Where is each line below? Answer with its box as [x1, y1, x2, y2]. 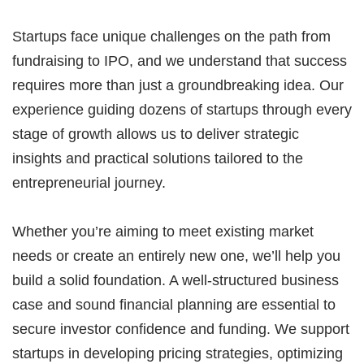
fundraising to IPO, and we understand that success [12, 53, 347, 69]
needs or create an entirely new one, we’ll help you [12, 248, 340, 264]
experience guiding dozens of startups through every [12, 102, 352, 118]
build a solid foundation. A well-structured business [12, 272, 339, 288]
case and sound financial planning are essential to [12, 297, 336, 313]
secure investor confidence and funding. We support [12, 321, 349, 337]
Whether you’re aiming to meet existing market [12, 223, 314, 240]
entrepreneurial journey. [12, 175, 166, 191]
